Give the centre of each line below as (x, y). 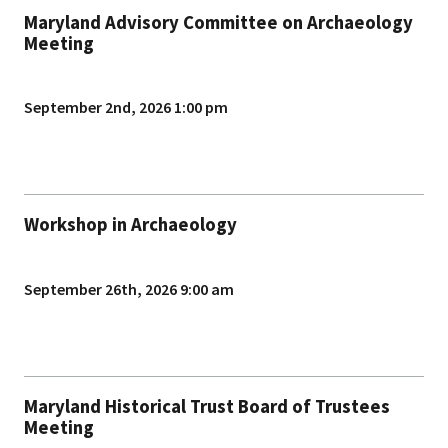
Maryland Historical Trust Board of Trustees (207, 406)
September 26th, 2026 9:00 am (129, 288)
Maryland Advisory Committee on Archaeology (218, 22)
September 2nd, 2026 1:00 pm (126, 107)
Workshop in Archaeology (130, 225)
